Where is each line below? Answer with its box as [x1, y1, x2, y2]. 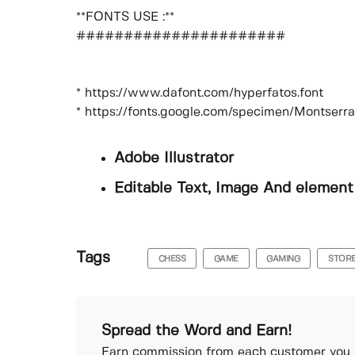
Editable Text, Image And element [114, 181, 353, 196]
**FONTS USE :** [76, 11, 174, 24]
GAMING [266, 254, 300, 263]
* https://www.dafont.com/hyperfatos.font [76, 87, 323, 100]
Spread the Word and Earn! [101, 323, 292, 338]
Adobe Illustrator [114, 151, 234, 166]
